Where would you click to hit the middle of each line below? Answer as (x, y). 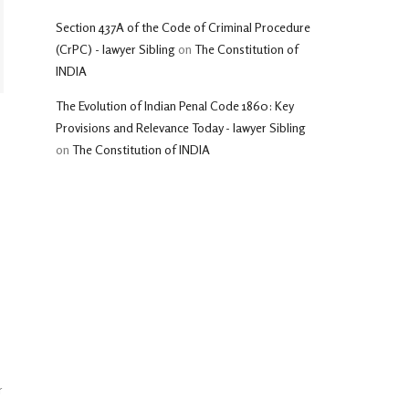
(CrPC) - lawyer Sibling (115, 49)
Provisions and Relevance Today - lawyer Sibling (181, 127)
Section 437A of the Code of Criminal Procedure (183, 27)
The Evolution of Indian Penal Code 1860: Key (174, 105)
